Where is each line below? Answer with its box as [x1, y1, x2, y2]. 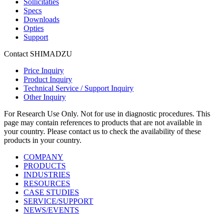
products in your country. [4, 136, 82, 144]
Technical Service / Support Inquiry [24, 83, 134, 92]
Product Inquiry [24, 75, 72, 83]
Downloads [24, 15, 59, 24]
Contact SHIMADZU [4, 49, 72, 58]
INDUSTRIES [24, 170, 70, 179]
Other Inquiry [24, 92, 66, 101]
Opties [24, 24, 44, 32]
